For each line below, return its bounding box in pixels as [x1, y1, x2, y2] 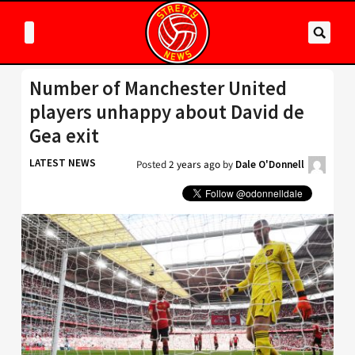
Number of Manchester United [29, 76, 287, 101]
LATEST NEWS [29, 156, 96, 170]
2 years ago [169, 157, 220, 172]
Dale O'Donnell [235, 158, 304, 171]
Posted [136, 157, 169, 172]
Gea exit [29, 124, 99, 148]
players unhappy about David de [29, 100, 304, 124]
